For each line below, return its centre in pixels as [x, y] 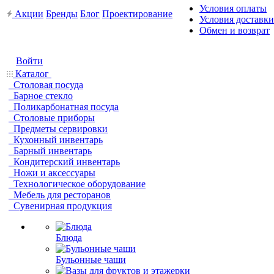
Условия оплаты [233, 8]
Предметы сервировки [61, 129]
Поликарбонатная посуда [66, 107]
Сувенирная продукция [63, 206]
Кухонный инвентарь [58, 140]
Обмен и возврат [235, 30]
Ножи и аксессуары [54, 173]
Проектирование [137, 14]
